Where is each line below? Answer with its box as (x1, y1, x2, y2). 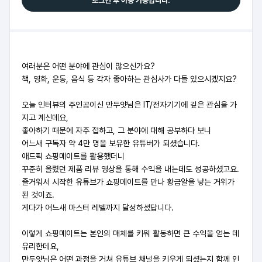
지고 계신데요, (22, 113, 68, 122)
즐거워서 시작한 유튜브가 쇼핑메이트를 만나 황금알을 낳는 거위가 (22, 177, 235, 187)
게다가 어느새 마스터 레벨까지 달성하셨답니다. (22, 203, 174, 212)
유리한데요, (22, 242, 59, 251)
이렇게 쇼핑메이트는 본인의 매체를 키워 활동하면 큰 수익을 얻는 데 (22, 229, 239, 238)
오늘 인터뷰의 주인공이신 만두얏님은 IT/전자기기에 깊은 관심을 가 (22, 100, 237, 109)
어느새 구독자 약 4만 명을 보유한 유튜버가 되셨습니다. (22, 139, 200, 148)
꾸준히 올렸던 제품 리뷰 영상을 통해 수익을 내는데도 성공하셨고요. (22, 164, 239, 174)
